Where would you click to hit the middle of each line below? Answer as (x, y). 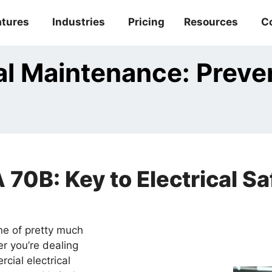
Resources (211, 22)
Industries (79, 22)
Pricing (146, 22)
